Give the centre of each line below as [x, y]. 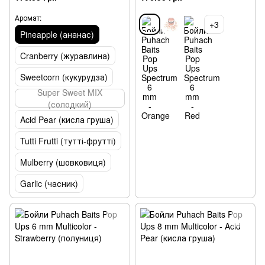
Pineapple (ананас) [57, 34]
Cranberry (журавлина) [65, 55]
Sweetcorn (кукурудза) [64, 77]
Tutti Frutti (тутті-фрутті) [68, 140]
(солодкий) [70, 104]
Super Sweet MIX [70, 92]
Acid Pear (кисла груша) [67, 119]
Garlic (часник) [49, 183]
